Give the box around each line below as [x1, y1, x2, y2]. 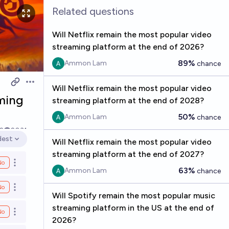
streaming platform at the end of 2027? [52, 149, 204, 159]
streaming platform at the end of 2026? [52, 42, 204, 52]
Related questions [52, 5, 134, 17]
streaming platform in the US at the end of [52, 203, 214, 213]
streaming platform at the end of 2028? [52, 96, 204, 105]
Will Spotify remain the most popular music [52, 191, 215, 200]
